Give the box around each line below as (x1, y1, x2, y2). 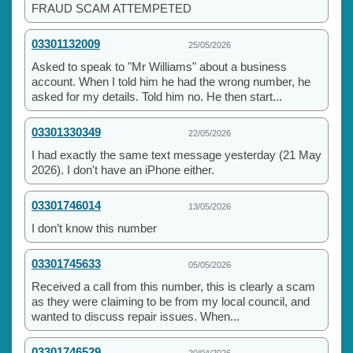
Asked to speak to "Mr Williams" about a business (32, 59, 287, 73)
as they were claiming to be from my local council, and (32, 294, 310, 308)
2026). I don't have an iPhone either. (32, 162, 214, 176)
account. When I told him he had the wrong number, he (32, 74, 310, 88)
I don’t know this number (32, 221, 157, 235)
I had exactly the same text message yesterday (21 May (32, 147, 321, 162)
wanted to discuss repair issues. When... (32, 309, 240, 323)
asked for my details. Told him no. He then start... (32, 89, 282, 103)
